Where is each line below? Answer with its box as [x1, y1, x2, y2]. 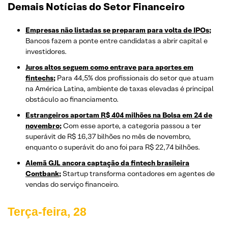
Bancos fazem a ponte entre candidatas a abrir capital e [25, 36, 208, 46]
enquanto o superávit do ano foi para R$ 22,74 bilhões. [25, 142, 200, 152]
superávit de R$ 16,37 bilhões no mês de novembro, [25, 132, 191, 141]
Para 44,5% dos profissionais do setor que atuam [55, 73, 214, 83]
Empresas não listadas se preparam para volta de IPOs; [25, 25, 211, 35]
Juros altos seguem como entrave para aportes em [25, 63, 193, 72]
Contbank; [25, 169, 61, 179]
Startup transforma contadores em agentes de [61, 169, 215, 179]
